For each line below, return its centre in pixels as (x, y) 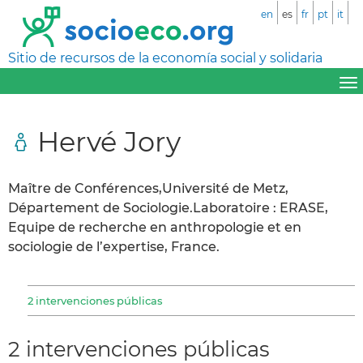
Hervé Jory (109, 141)
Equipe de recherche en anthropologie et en (155, 227)
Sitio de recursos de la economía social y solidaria (165, 58)
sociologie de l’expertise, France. (114, 246)
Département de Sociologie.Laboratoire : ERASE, (168, 207)
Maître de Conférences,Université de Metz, (148, 188)
